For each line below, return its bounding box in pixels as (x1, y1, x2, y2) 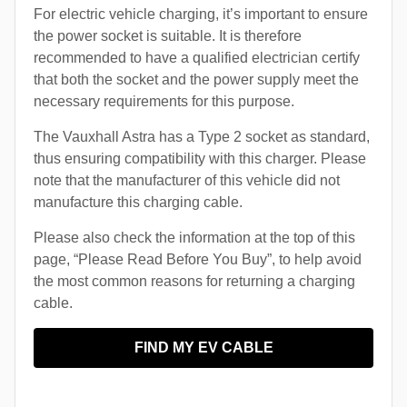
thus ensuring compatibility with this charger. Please (34, 151, 366, 167)
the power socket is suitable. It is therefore (34, 28, 302, 45)
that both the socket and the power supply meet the (34, 72, 359, 88)
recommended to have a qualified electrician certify (34, 50, 360, 66)
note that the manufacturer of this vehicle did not (34, 173, 340, 189)
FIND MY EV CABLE (134, 340, 273, 356)
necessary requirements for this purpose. (34, 94, 294, 110)
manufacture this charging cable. (34, 194, 243, 211)
